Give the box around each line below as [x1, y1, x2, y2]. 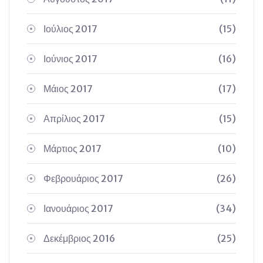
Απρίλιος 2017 [43, 113, 105, 124]
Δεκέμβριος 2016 [43, 232, 115, 244]
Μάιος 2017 [43, 83, 93, 95]
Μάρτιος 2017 [43, 143, 102, 154]
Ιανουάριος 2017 [43, 203, 113, 214]
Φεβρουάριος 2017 [43, 173, 123, 184]
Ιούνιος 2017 [43, 53, 97, 65]
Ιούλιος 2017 [43, 23, 97, 35]
